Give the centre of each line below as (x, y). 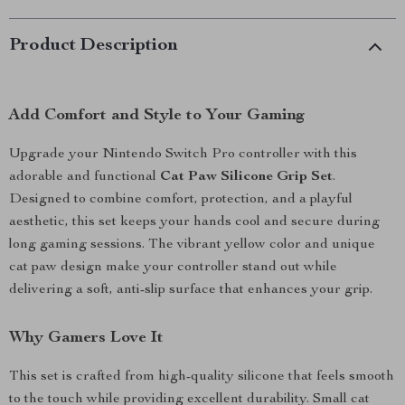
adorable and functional (85, 177)
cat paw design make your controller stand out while (173, 268)
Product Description (94, 46)
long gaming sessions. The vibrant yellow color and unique (192, 245)
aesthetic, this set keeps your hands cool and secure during (194, 222)
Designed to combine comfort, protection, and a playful (181, 200)
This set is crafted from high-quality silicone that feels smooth (202, 377)
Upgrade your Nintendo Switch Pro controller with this (183, 155)
